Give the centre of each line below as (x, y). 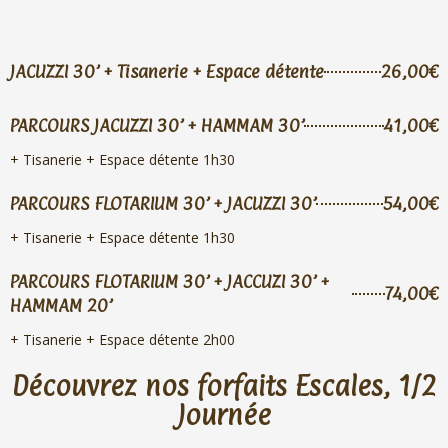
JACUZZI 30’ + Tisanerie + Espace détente (167, 72)
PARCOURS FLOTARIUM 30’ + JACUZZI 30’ (163, 204)
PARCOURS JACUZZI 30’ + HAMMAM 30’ (157, 126)
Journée (224, 415)
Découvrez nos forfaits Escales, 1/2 (224, 386)
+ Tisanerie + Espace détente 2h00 (122, 340)
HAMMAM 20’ (61, 306)
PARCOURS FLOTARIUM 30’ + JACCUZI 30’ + (169, 282)
